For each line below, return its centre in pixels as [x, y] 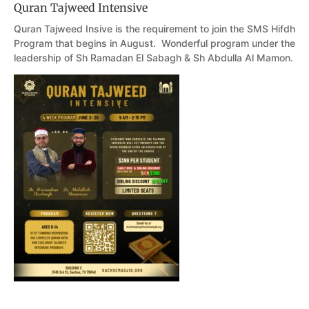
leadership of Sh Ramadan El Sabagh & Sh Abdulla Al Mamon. [153, 58]
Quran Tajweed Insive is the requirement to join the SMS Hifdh [154, 29]
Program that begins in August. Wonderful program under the [154, 43]
